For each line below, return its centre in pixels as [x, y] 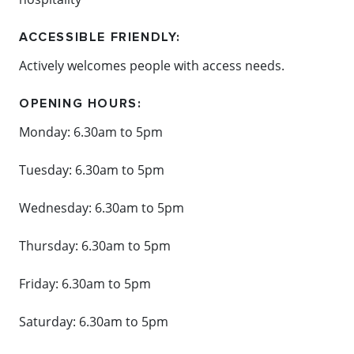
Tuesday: [47, 170]
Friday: [40, 284]
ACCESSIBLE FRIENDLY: [100, 37]
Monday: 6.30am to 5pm [91, 132]
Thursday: [50, 246]
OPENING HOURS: [81, 104]
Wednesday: [57, 208]
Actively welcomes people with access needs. [152, 66]
